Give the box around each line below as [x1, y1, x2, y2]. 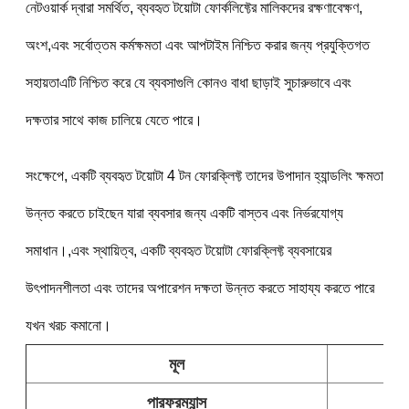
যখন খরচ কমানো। [25, 317, 111, 333]
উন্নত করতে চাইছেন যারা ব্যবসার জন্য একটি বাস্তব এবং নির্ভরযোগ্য [25, 204, 343, 221]
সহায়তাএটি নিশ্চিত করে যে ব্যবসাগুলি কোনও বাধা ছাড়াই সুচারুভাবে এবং [25, 74, 351, 90]
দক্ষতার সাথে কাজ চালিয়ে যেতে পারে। [25, 111, 203, 128]
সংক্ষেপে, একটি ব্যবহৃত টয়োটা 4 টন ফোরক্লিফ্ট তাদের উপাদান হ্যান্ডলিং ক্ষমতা [25, 167, 383, 184]
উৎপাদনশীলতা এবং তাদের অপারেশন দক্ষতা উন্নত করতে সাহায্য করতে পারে [25, 279, 374, 296]
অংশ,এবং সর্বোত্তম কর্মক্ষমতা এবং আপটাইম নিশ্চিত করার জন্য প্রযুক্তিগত [25, 37, 370, 53]
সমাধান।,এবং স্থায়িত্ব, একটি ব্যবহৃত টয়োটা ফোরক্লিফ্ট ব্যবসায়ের [25, 242, 331, 258]
